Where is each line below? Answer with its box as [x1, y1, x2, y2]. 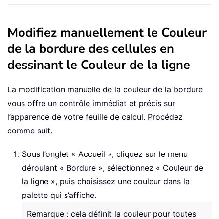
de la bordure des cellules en [7, 40, 174, 58]
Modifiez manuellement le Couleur [7, 24, 207, 42]
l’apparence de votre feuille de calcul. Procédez [7, 112, 183, 122]
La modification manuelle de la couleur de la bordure [7, 85, 203, 95]
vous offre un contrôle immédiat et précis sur [7, 98, 175, 109]
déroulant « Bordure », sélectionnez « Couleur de [22, 163, 203, 173]
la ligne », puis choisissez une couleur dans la [22, 176, 190, 187]
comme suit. [7, 126, 52, 136]
